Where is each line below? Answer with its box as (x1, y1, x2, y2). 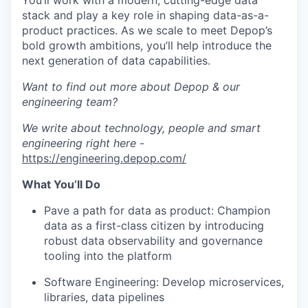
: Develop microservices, (156, 275, 284, 289)
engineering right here (22, 136, 136, 150)
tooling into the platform (44, 249, 172, 263)
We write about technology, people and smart (22, 121, 261, 135)
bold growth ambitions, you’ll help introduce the (22, 38, 272, 52)
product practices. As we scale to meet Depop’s (22, 23, 272, 37)
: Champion (211, 203, 270, 217)
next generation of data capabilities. (22, 54, 210, 67)
